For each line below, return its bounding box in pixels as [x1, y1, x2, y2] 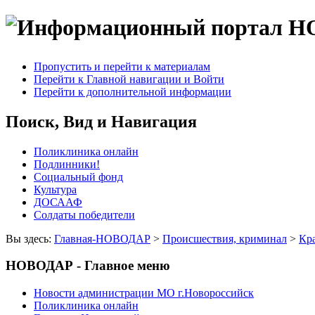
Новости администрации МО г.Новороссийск [34, 287, 254, 300]
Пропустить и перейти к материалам [34, 60, 210, 72]
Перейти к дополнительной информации [34, 85, 231, 98]
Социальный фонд [34, 170, 123, 183]
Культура [34, 183, 77, 195]
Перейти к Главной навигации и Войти [34, 72, 224, 85]
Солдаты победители [34, 208, 135, 221]
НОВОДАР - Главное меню [6, 258, 170, 274]
